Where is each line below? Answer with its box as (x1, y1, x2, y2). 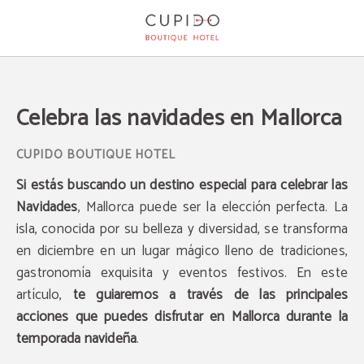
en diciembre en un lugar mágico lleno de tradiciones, (16, 240, 348, 262)
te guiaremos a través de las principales (72, 284, 348, 306)
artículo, (16, 284, 73, 306)
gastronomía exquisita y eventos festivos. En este (16, 262, 348, 284)
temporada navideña (16, 327, 137, 350)
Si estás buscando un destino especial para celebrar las (16, 174, 348, 197)
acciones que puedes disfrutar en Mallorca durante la (16, 305, 348, 328)
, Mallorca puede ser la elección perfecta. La (77, 196, 348, 219)
